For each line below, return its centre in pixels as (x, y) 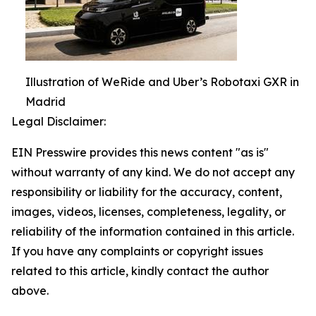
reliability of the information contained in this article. (153, 231)
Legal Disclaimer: (59, 121)
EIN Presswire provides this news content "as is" (140, 152)
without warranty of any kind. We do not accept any (153, 172)
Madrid (45, 101)
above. (30, 290)
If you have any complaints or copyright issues (137, 251)
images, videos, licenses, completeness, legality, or (148, 211)
